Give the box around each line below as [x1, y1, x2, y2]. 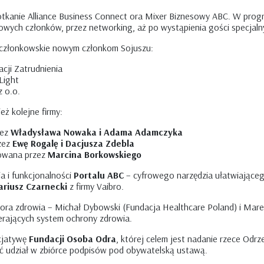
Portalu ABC [74, 169, 124, 181]
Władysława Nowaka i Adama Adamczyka [11, 126, 183, 138]
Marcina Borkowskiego [48, 148, 141, 160]
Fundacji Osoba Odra [29, 233, 116, 245]
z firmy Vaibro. [67, 180, 124, 192]
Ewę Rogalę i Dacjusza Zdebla [12, 137, 134, 149]
